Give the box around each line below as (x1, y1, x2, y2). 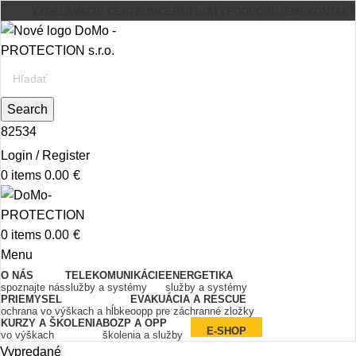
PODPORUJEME (226, 6, 307, 17)
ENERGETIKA (165, 269, 233, 281)
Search (7, 103, 48, 116)
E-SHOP (207, 325, 246, 337)
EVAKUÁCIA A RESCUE (130, 293, 246, 305)
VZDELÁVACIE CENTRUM (32, 6, 158, 17)
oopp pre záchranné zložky (130, 305, 254, 317)
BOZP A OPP (103, 317, 167, 329)
